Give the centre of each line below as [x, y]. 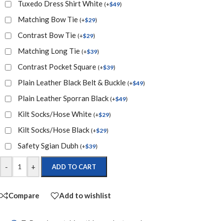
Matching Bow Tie [49, 19]
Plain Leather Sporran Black [64, 98]
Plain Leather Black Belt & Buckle [73, 82]
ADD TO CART [74, 166]
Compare [24, 196]
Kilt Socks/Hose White [55, 114]
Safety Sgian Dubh [49, 145]
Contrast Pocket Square [58, 66]
